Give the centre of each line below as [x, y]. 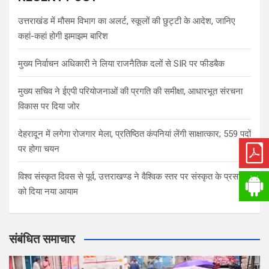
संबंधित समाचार [42, 239]
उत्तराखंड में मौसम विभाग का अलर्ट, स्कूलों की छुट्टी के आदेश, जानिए [127, 21]
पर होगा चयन [39, 149]
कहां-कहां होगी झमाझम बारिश [63, 36]
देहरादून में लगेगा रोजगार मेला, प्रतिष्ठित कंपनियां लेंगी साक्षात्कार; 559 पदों [134, 134]
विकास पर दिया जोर [49, 106]
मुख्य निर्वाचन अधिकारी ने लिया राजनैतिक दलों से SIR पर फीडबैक [121, 63]
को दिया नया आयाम [48, 191]
